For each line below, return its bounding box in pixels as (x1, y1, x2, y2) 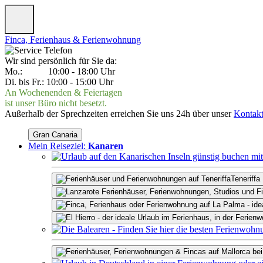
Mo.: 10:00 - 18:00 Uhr (5, 66, 115, 76)
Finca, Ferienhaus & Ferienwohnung (5, 35, 141, 45)
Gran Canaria (33, 130, 77, 139)
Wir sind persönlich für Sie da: (5, 56, 117, 66)
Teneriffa (231, 174, 260, 183)
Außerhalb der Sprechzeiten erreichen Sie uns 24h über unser (5, 109, 234, 119)
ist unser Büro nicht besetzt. (5, 98, 107, 108)
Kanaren (88, 141, 123, 151)
